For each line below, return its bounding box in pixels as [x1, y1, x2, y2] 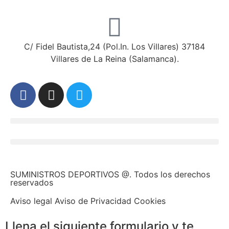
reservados [10, 177, 53, 188]
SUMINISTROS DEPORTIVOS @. [10, 169, 131, 180]
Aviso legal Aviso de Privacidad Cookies [10, 196, 166, 207]
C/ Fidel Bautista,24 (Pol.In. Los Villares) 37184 [24, 41, 205, 52]
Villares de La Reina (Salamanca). [50, 54, 179, 64]
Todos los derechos [131, 169, 210, 180]
